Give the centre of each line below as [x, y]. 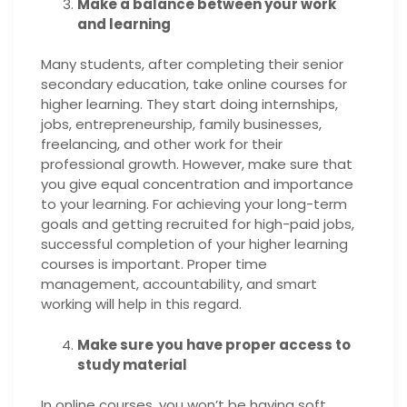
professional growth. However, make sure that [197, 164]
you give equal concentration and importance [197, 184]
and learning [124, 24]
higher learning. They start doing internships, [189, 104]
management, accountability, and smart [179, 284]
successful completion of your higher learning [194, 244]
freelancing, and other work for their [162, 144]
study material [132, 364]
